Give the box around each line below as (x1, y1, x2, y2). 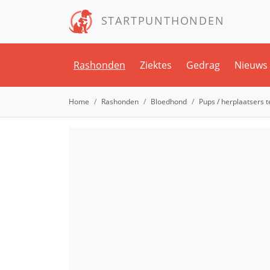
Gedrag (186, 58, 220, 72)
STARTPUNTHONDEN (93, 13, 225, 28)
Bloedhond (151, 96, 187, 107)
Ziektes (140, 58, 172, 72)
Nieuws (234, 58, 268, 72)
